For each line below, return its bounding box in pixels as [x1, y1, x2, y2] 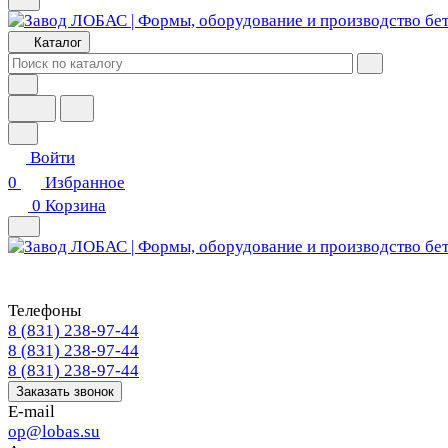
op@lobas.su [8, 422, 100, 441]
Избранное [45, 173, 125, 192]
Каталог [34, 35, 82, 50]
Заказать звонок [16, 384, 114, 399]
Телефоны [8, 301, 81, 320]
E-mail [8, 402, 55, 421]
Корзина [45, 196, 106, 215]
